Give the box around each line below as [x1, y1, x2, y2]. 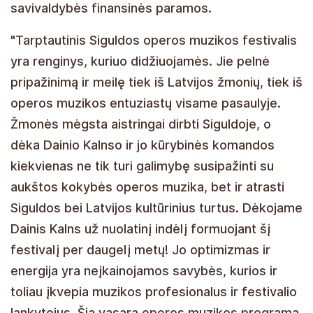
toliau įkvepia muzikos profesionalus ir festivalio [10, 284, 297, 299]
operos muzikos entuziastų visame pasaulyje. [10, 95, 281, 110]
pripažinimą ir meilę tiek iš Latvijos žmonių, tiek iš [10, 74, 303, 89]
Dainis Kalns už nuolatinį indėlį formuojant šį [10, 221, 270, 236]
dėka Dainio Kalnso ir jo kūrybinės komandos [10, 137, 275, 152]
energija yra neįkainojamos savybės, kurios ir [10, 263, 277, 278]
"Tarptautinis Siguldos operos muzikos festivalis [10, 32, 297, 48]
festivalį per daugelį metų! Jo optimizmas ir [10, 242, 270, 257]
